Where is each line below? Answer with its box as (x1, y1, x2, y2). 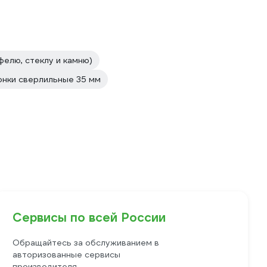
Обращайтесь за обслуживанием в (13, 237, 160, 248)
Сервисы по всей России (13, 210, 166, 225)
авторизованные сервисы (13, 249, 121, 260)
